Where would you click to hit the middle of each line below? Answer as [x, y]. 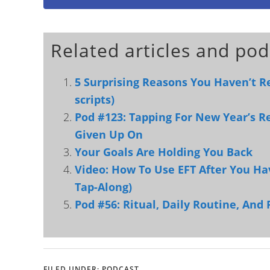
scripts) [95, 99]
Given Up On [109, 134]
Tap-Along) [103, 187]
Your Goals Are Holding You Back [164, 152]
